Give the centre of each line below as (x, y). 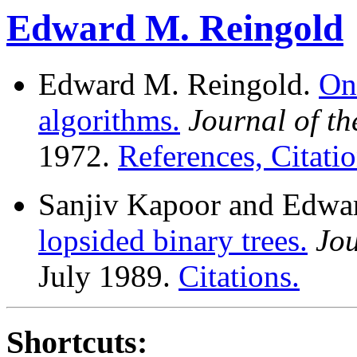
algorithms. (109, 120)
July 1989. (108, 277)
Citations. (239, 277)
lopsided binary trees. (173, 241)
